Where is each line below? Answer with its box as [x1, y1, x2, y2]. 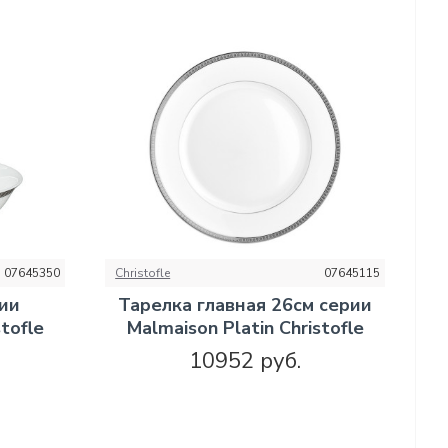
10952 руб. [189, 345, 302, 376]
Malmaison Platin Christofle [126, 315, 364, 340]
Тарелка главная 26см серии [118, 292, 373, 317]
